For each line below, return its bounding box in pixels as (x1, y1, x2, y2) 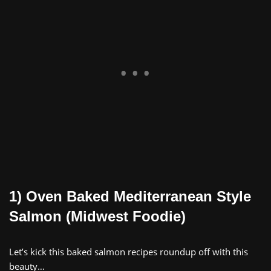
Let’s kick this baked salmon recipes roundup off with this (9, 245, 248, 258)
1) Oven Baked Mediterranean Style (9, 188, 251, 204)
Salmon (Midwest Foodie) (9, 207, 186, 224)
